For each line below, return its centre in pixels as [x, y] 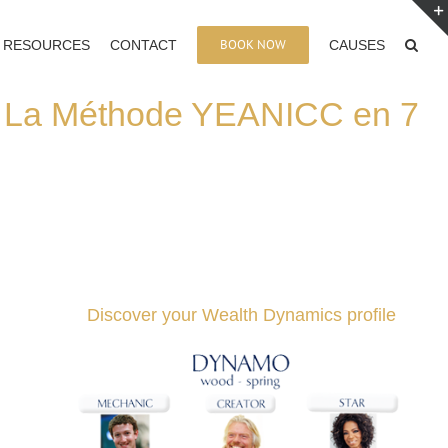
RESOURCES [46, 44]
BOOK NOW [253, 44]
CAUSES [357, 44]
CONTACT [143, 44]
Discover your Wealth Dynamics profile [242, 315]
